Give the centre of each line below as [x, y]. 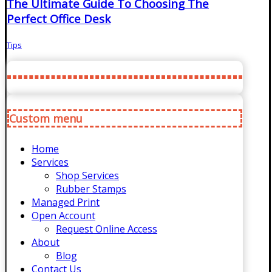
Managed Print [66, 202]
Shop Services [87, 176]
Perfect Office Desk [59, 18]
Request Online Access [107, 229]
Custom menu [46, 119]
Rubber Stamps [91, 189]
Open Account [63, 216]
